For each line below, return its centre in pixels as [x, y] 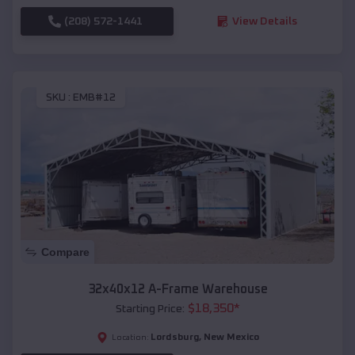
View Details [264, 21]
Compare [65, 252]
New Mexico [231, 338]
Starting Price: [150, 309]
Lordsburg [174, 338]
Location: [130, 338]
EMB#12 [94, 98]
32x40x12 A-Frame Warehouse [177, 290]
